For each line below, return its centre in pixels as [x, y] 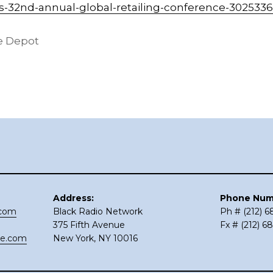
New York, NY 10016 [96, 238]
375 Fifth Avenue [89, 225]
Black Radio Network [98, 211]
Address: [74, 198]
